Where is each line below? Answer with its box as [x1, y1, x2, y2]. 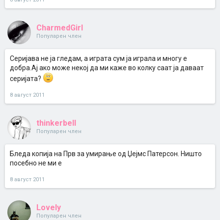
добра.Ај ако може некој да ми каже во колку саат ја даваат [10, 64, 204, 72]
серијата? [10, 75, 43, 82]
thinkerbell [36, 118, 76, 128]
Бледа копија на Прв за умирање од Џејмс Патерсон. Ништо [10, 150, 202, 158]
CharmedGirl [36, 23, 83, 32]
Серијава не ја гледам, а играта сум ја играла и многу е [10, 55, 187, 62]
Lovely [36, 203, 61, 212]
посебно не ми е [10, 159, 62, 167]
